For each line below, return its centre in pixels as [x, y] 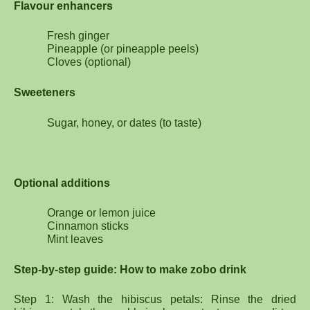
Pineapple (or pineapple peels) [123, 49]
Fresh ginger [78, 36]
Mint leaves [75, 239]
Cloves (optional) [89, 62]
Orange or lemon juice [101, 213]
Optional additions [62, 183]
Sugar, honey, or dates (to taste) [124, 122]
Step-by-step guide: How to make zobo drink [130, 269]
